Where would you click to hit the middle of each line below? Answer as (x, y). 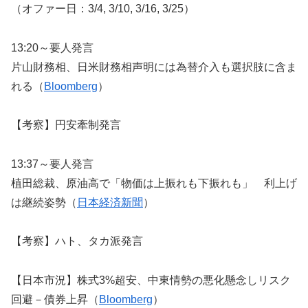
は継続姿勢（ (44, 202)
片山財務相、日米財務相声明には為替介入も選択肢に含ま (154, 67)
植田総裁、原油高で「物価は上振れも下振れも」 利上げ (154, 183)
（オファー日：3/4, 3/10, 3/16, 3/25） (103, 9)
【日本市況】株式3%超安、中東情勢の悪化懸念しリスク (151, 280)
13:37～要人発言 (52, 164)
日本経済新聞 (110, 202)
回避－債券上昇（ (55, 299)
